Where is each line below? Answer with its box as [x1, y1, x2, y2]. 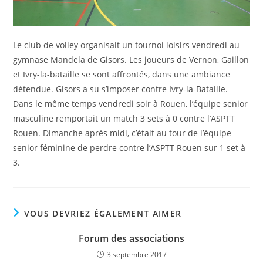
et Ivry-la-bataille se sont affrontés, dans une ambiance [13, 68, 231, 80]
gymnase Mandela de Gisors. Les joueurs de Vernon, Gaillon [13, 53, 249, 65]
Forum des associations [79, 231, 184, 245]
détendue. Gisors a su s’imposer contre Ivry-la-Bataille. [13, 83, 228, 95]
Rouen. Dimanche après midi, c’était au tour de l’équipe [13, 127, 232, 139]
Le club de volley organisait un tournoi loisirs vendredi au [13, 39, 240, 50]
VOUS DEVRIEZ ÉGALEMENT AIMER [23, 207, 182, 219]
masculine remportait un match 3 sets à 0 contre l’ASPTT [13, 112, 235, 124]
